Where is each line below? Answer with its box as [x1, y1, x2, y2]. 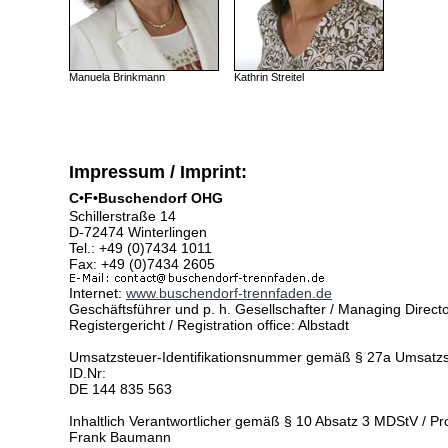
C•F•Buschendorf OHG [69, 190, 223, 206]
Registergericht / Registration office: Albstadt [69, 317, 349, 333]
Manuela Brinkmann [69, 71, 165, 83]
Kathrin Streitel [234, 71, 304, 83]
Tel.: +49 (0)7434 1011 [69, 240, 212, 256]
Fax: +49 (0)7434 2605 [69, 256, 215, 272]
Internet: [69, 285, 126, 301]
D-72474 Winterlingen [69, 224, 207, 240]
